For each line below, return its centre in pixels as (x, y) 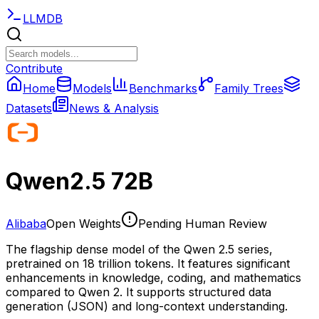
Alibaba (26, 223)
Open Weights (84, 223)
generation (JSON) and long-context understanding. (147, 306)
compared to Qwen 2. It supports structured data (138, 292)
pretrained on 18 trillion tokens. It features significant (148, 263)
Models (92, 88)
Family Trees (249, 88)
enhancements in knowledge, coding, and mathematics (153, 277)
